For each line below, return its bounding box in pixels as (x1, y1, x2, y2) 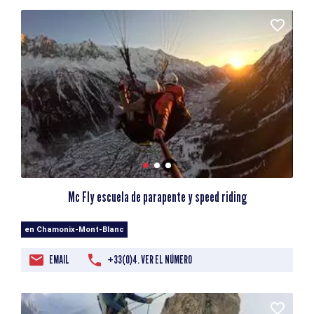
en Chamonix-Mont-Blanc (25, 225, 124, 235)
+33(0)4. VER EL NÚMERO (107, 253, 192, 267)
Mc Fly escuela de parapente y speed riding (67, 189, 247, 206)
